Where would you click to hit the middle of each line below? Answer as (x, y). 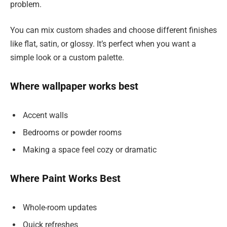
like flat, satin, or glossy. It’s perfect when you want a (103, 44)
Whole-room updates (60, 207)
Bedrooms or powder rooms (72, 132)
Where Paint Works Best (65, 179)
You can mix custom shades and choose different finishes (113, 30)
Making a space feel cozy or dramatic (90, 149)
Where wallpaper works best (74, 86)
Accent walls (45, 115)
